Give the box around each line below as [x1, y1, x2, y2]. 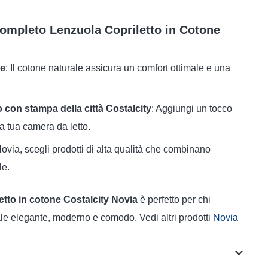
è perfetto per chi [138, 194, 211, 205]
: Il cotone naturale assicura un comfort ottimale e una [5, 63, 230, 73]
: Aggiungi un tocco [151, 103, 232, 114]
